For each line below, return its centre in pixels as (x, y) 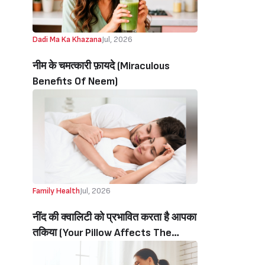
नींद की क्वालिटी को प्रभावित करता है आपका (114, 217)
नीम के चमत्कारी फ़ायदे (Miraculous (101, 66)
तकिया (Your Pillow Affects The (102, 233)
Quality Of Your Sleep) (82, 248)
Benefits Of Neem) (75, 81)
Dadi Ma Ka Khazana (67, 39)
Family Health (56, 191)
